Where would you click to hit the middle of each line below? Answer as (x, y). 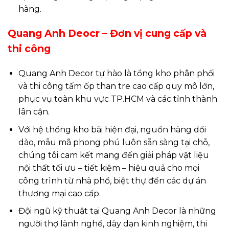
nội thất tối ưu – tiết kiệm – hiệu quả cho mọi (109, 168)
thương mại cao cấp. (59, 193)
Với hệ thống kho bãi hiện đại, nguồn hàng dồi (112, 129)
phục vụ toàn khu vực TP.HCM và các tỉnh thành (118, 99)
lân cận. (34, 112)
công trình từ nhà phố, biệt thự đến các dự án (112, 180)
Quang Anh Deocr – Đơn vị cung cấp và (107, 33)
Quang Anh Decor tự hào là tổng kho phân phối (116, 74)
